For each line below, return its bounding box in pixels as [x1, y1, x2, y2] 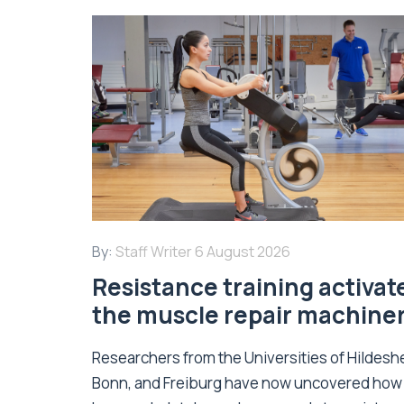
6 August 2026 [195, 242, 290, 262]
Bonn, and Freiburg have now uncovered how [92, 372, 402, 394]
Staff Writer [115, 242, 192, 262]
